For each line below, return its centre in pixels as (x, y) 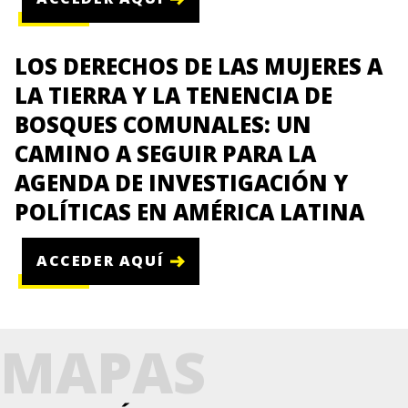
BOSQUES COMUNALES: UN (163, 124)
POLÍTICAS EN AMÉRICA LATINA (189, 211)
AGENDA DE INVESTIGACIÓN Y (181, 182)
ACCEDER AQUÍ (100, 261)
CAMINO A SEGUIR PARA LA (165, 153)
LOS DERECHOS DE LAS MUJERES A (199, 66)
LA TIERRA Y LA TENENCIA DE (173, 95)
